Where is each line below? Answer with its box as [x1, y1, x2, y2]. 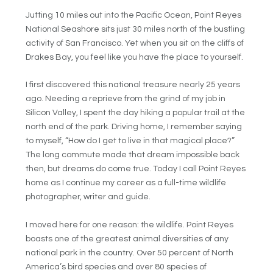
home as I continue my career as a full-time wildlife [26, 179, 227, 188]
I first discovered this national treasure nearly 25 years [26, 80, 241, 90]
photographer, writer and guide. [26, 193, 151, 202]
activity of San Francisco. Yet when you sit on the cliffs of [26, 38, 244, 48]
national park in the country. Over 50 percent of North [26, 248, 234, 257]
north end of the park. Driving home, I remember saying [26, 122, 243, 132]
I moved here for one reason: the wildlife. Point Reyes [26, 220, 234, 229]
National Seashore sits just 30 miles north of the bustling [26, 24, 246, 34]
